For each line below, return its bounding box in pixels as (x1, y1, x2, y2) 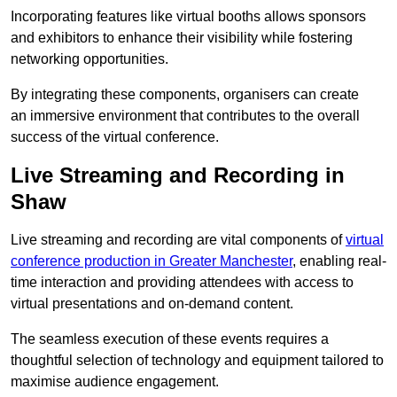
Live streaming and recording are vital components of (11, 232, 346, 248)
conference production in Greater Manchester (11, 253, 292, 269)
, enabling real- (292, 253, 386, 269)
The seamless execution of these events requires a (11, 331, 329, 347)
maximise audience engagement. (11, 374, 219, 390)
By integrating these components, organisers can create (11, 87, 359, 103)
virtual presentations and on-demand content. (11, 296, 293, 312)
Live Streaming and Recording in (11, 163, 345, 188)
